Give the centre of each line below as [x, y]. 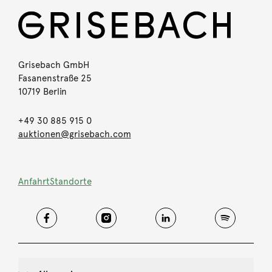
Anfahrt [34, 181]
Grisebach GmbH [53, 65]
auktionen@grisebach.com [74, 134]
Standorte [70, 181]
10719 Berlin [42, 91]
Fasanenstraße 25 [55, 78]
